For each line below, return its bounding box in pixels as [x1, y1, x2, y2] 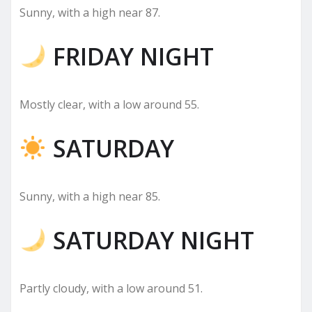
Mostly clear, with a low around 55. [19, 96, 199, 112]
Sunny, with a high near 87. [19, 4, 160, 20]
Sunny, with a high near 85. [19, 188, 160, 204]
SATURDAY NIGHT [46, 224, 254, 256]
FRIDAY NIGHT [46, 40, 214, 72]
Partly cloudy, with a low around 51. [19, 280, 203, 296]
